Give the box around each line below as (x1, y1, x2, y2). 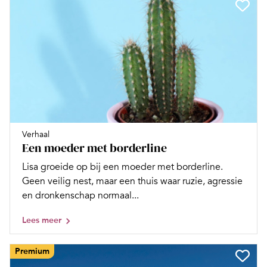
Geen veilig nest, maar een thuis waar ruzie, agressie (22, 175, 243, 188)
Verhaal (22, 129, 49, 140)
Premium (15, 246, 49, 257)
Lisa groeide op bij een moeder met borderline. (22, 161, 223, 173)
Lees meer (22, 215, 61, 226)
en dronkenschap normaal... (22, 190, 139, 202)
